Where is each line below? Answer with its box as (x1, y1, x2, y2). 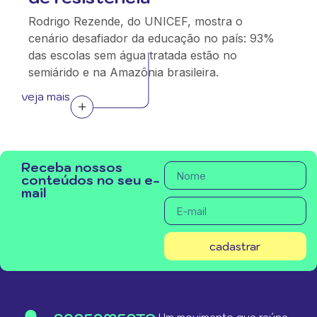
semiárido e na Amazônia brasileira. (28, 65, 219, 79)
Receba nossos (21, 159, 122, 175)
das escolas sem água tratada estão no (28, 48, 237, 62)
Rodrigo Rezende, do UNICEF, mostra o (28, 14, 243, 28)
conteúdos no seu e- (21, 172, 160, 188)
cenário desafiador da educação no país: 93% (28, 31, 275, 45)
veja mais (21, 89, 70, 103)
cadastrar (209, 239, 261, 253)
